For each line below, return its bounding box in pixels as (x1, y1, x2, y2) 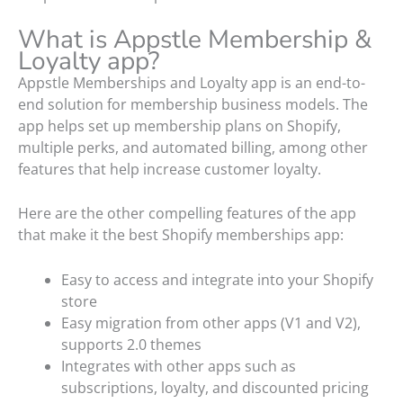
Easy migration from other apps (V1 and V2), (61, 312, 361, 333)
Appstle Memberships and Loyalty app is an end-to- (18, 72, 365, 93)
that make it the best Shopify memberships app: (18, 225, 344, 246)
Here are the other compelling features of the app (18, 203, 356, 224)
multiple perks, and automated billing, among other (18, 137, 368, 157)
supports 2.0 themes (61, 334, 201, 354)
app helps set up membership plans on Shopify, (18, 115, 341, 136)
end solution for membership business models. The (18, 94, 368, 114)
